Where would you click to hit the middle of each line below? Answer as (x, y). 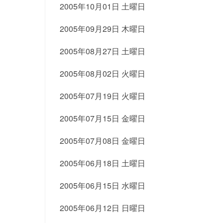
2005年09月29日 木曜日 (102, 29)
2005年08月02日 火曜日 (102, 73)
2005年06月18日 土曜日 (102, 163)
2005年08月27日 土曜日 (102, 51)
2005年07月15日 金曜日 (102, 118)
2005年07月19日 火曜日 (102, 96)
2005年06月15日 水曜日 (102, 185)
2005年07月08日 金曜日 (102, 141)
